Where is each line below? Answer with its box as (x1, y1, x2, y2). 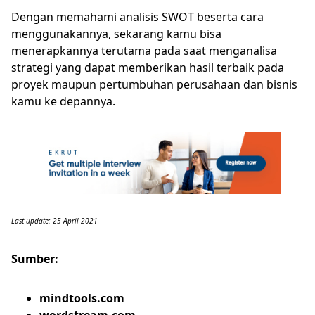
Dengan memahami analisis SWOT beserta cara (11, 9, 264, 25)
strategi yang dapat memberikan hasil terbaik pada (11, 60, 284, 75)
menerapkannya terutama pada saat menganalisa (11, 43, 277, 58)
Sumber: (11, 251, 58, 266)
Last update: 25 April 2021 (11, 216, 98, 226)
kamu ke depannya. (11, 94, 118, 109)
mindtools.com (39, 290, 124, 306)
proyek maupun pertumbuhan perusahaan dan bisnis (11, 77, 297, 92)
